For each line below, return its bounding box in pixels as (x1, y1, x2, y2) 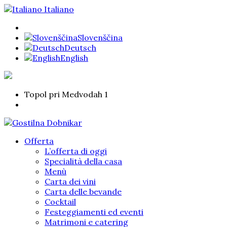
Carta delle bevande (45, 186, 122, 197)
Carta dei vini (45, 176, 96, 186)
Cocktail (45, 197, 76, 207)
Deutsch (64, 43, 96, 53)
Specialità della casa (45, 156, 122, 166)
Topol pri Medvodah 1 (24, 89, 108, 99)
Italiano (42, 4, 74, 14)
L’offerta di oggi (45, 146, 107, 156)
